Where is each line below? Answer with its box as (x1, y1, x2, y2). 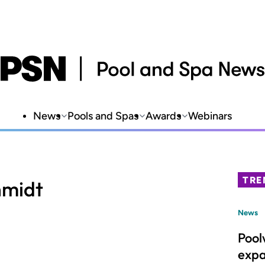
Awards (146, 109, 181, 122)
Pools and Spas (67, 109, 138, 122)
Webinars (188, 109, 232, 122)
